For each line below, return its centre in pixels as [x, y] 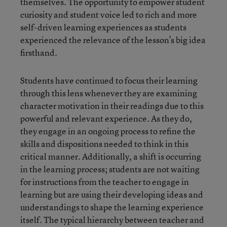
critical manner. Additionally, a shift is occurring [111, 156]
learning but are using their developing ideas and [112, 194]
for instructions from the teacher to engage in [105, 182]
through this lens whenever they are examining [109, 93]
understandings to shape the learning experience [112, 207]
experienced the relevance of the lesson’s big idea [113, 40]
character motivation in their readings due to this [112, 106]
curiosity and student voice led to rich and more [109, 14]
